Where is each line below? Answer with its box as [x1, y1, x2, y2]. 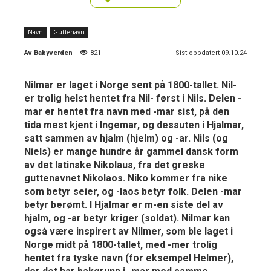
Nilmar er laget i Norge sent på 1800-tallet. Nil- [24, 79, 237, 91]
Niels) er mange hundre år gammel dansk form [24, 145, 238, 157]
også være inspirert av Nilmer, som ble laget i [24, 225, 233, 237]
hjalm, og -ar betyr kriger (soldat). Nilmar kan [24, 212, 230, 224]
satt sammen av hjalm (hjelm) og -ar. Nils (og [24, 132, 228, 144]
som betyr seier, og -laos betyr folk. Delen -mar [24, 185, 242, 197]
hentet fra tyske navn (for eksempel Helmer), [24, 252, 233, 264]
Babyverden [34, 48, 73, 57]
